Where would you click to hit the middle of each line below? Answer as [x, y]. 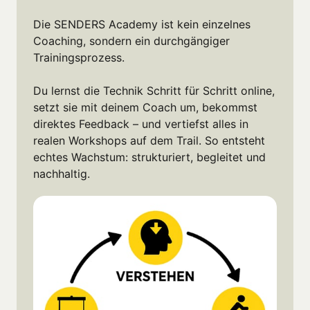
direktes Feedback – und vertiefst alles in [141, 124]
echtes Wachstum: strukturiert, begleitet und [149, 157]
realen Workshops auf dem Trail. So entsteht [149, 140]
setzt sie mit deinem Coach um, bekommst [145, 107]
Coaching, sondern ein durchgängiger [131, 40]
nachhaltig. [62, 173]
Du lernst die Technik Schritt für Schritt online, [154, 90]
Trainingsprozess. [79, 57]
